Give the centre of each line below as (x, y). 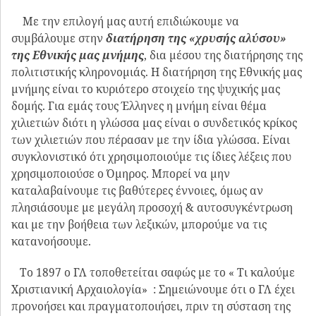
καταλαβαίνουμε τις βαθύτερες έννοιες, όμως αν (137, 191)
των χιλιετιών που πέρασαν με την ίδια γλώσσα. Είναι (151, 140)
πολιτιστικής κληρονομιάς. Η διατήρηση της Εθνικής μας (157, 72)
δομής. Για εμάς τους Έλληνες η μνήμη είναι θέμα (139, 106)
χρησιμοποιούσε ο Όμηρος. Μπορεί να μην (121, 174)
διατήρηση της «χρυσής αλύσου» (196, 38)
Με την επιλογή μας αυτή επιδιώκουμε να (125, 22)
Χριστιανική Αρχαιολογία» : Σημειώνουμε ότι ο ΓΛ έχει (153, 289)
